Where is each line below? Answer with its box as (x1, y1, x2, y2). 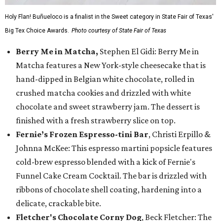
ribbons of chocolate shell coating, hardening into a (16, 184, 202, 194)
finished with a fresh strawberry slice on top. (16, 115, 176, 125)
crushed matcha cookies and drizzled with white (16, 88, 191, 98)
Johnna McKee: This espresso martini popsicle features (16, 143, 212, 153)
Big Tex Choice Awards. (5, 27, 69, 34)
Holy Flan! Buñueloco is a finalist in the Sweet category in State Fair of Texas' (5, 13, 214, 20)
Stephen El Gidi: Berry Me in (100, 46, 199, 56)
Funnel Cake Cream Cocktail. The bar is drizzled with (16, 171, 207, 181)
